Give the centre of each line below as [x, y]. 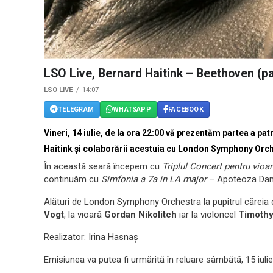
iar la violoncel [206, 215]
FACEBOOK [186, 109]
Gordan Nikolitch [140, 215]
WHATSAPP [132, 109]
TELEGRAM [76, 109]
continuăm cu [73, 179]
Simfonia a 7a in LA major [154, 179]
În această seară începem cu [103, 167]
